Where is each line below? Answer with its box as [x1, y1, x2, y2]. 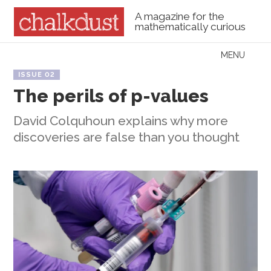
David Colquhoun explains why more [13, 113, 229, 128]
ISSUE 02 [18, 70, 56, 79]
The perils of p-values [13, 85, 209, 106]
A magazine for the [134, 10, 224, 23]
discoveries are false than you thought [13, 129, 240, 145]
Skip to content [6, 48, 87, 62]
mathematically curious [134, 21, 246, 33]
